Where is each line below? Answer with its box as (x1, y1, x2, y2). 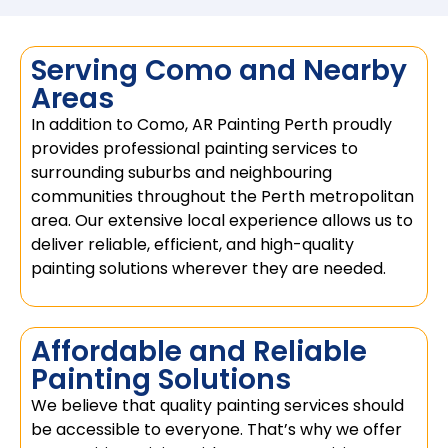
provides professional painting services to (31, 137, 358, 161)
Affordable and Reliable (31, 331, 367, 371)
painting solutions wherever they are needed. (31, 257, 386, 281)
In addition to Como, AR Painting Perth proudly (31, 113, 392, 137)
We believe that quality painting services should (31, 393, 404, 417)
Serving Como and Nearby (31, 51, 407, 91)
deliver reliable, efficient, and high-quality (31, 233, 354, 257)
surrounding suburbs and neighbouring (31, 161, 332, 185)
